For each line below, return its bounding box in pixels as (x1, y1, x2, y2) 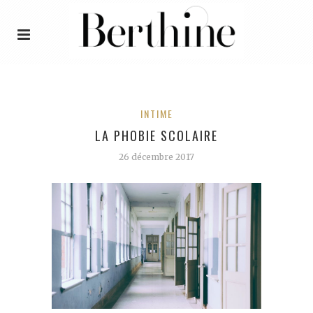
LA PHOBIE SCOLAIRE (95, 126, 218, 145)
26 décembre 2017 (119, 151, 194, 162)
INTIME (140, 105, 173, 121)
